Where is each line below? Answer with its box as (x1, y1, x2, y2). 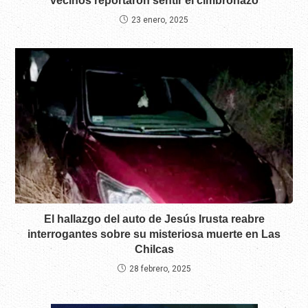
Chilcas (134, 243, 174, 255)
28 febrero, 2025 (129, 263, 191, 274)
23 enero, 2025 (131, 15, 188, 25)
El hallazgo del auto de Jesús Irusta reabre (43, 212, 265, 225)
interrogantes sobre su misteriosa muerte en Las (27, 228, 280, 240)
